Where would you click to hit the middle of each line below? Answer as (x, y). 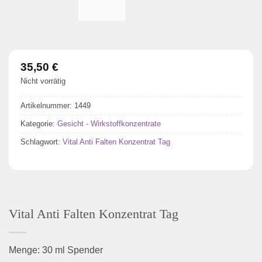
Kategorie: (39, 124)
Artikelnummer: (47, 106)
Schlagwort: (42, 142)
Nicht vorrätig (43, 81)
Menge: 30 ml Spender (56, 250)
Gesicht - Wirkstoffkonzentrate (109, 124)
